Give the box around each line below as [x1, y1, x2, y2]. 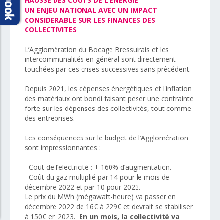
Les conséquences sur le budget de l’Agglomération [25, 133, 188, 142]
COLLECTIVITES [25, 25, 77, 34]
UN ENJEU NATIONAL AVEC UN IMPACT [25, 5, 157, 15]
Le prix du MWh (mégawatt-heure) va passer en [25, 192, 176, 201]
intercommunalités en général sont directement [25, 54, 176, 64]
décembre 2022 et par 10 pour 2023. [25, 182, 140, 192]
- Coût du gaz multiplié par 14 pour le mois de [25, 172, 169, 182]
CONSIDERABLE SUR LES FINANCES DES [25, 15, 155, 25]
